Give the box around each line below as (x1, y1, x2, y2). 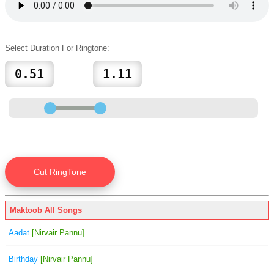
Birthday (9, 254, 38, 264)
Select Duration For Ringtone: (5, 43, 109, 53)
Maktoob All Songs (10, 205, 82, 215)
